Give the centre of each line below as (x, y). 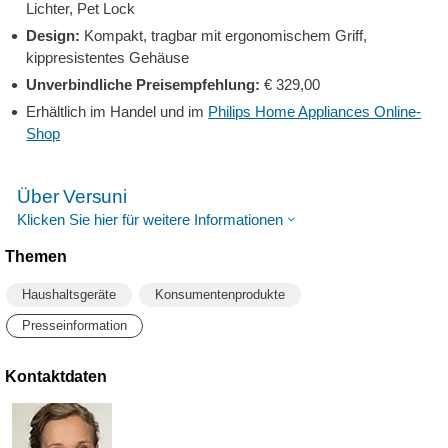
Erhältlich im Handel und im (117, 111)
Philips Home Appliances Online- (315, 111)
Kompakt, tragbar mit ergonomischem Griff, (226, 35)
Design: (55, 35)
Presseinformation (74, 325)
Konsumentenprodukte (220, 294)
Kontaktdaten (56, 376)
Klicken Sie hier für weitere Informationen (150, 219)
